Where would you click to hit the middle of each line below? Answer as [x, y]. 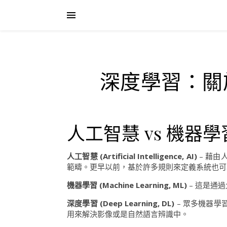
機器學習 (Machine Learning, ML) [127, 185]
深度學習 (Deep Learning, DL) [121, 203]
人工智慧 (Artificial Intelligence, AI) [132, 156]
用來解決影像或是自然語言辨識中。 [128, 214]
